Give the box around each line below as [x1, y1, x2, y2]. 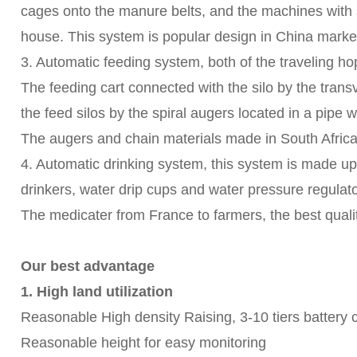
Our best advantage [20, 257, 155, 274]
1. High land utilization [20, 283, 177, 300]
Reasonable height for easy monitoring [20, 334, 266, 351]
